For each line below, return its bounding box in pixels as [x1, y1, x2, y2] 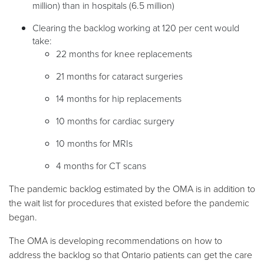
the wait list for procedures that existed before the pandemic [9, 196, 249, 209]
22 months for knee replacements [56, 47, 192, 60]
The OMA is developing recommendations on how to [9, 233, 222, 247]
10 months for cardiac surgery [56, 114, 174, 127]
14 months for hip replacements [56, 91, 181, 105]
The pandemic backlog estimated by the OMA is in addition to [9, 181, 255, 195]
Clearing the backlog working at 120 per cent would [32, 21, 239, 34]
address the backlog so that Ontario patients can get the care [9, 247, 252, 261]
